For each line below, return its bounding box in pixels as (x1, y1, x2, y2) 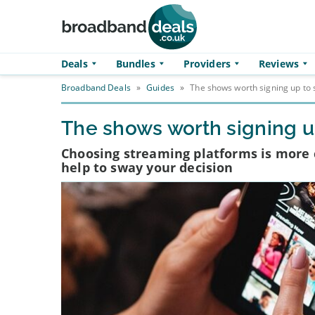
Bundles (115, 57, 155, 70)
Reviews (258, 57, 299, 70)
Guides (146, 82, 174, 94)
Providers (183, 57, 231, 70)
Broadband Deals (61, 82, 131, 94)
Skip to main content (8, 37, 120, 53)
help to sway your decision (61, 159, 233, 176)
